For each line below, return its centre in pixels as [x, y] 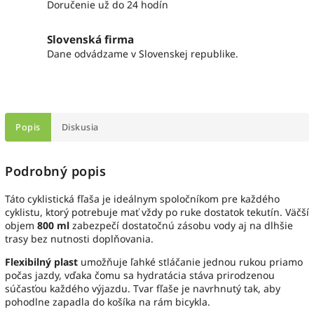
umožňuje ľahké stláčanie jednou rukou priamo [192, 261]
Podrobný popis [55, 171]
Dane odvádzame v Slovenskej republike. [143, 53]
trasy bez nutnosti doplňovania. [79, 238]
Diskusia [80, 127]
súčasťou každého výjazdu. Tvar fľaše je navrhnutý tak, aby [143, 288]
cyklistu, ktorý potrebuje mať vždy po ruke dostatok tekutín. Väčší [157, 212]
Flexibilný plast [41, 261]
